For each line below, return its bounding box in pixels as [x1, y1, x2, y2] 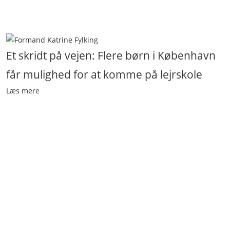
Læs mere [6, 86, 40, 95]
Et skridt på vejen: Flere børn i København [6, 48, 216, 63]
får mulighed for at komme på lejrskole [6, 67, 202, 82]
